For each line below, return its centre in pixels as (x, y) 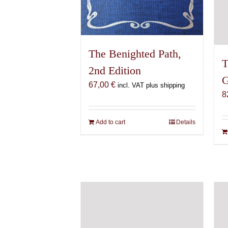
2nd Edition (115, 71)
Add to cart (111, 122)
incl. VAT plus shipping (151, 85)
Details (186, 122)
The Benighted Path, (135, 54)
